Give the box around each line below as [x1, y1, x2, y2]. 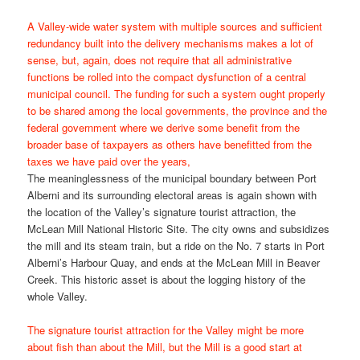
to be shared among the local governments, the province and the [27, 102, 328, 118]
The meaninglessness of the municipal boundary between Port [27, 170, 317, 186]
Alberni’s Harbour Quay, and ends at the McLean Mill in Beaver [27, 254, 321, 270]
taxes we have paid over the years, [27, 153, 191, 169]
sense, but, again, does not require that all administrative [27, 51, 292, 67]
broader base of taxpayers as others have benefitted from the [27, 136, 313, 152]
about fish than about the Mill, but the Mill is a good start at [27, 338, 303, 354]
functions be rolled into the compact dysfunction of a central [27, 68, 307, 84]
